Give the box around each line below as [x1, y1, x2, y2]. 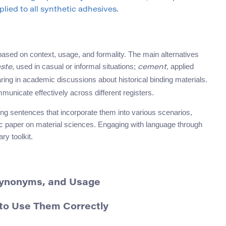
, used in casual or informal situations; [12, 62, 138, 71]
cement [138, 64, 166, 72]
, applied [166, 62, 194, 71]
